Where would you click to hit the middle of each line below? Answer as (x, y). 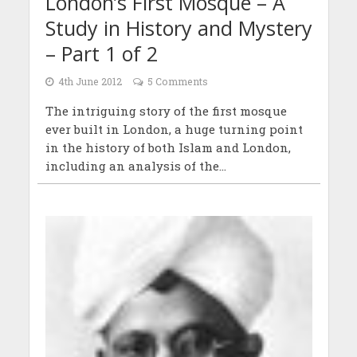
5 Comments (177, 81)
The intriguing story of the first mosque (166, 110)
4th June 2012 (90, 81)
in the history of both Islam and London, (168, 147)
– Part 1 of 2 (101, 53)
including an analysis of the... (135, 165)
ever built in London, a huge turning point (174, 129)
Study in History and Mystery (178, 27)
